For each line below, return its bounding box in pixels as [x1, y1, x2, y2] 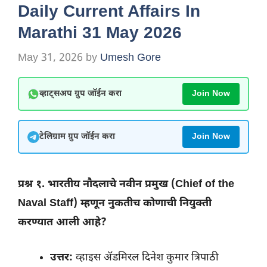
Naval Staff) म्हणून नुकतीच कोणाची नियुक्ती [18, 197, 212, 211]
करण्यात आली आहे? [18, 216, 107, 230]
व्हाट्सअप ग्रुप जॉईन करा [39, 88, 122, 100]
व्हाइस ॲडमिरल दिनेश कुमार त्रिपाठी [73, 251, 219, 265]
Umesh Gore [100, 51, 161, 66]
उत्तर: [50, 251, 73, 265]
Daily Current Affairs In [18, 2, 200, 21]
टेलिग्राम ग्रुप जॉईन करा [39, 131, 115, 143]
